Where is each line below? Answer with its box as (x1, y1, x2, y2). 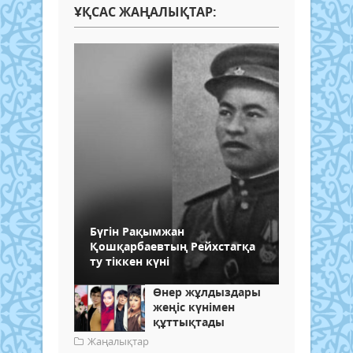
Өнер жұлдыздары (153, 284, 261, 300)
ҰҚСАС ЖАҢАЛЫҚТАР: (74, 3, 217, 21)
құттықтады (153, 314, 225, 330)
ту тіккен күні (90, 254, 169, 269)
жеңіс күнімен (153, 299, 235, 315)
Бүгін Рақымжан (90, 224, 184, 240)
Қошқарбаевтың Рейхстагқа (90, 239, 255, 255)
